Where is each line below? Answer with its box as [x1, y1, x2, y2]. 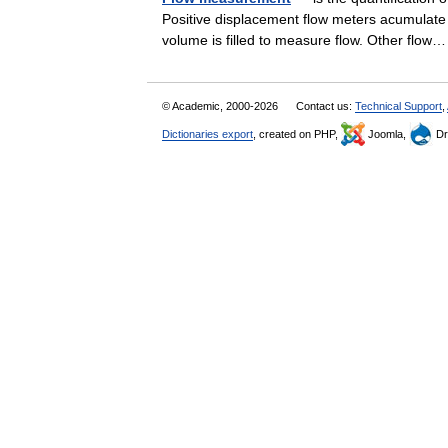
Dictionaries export [162, 128, 253, 140]
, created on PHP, [253, 128, 341, 140]
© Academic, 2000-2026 [162, 100, 281, 112]
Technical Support [355, 100, 442, 112]
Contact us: [296, 100, 355, 112]
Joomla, [365, 128, 409, 140]
